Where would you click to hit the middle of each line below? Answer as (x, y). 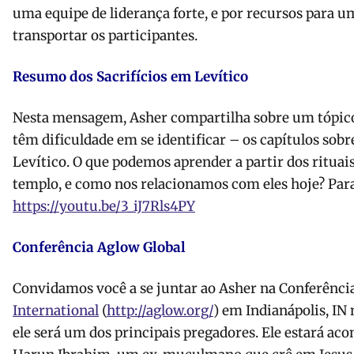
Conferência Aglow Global (99, 248)
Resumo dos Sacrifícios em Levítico (130, 77)
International (56, 311)
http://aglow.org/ (160, 311)
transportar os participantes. (105, 36)
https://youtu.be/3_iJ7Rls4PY (104, 207)
